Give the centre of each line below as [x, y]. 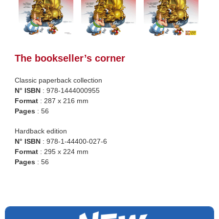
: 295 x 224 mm [63, 152]
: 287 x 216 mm [63, 101]
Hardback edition [41, 131]
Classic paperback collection [58, 80]
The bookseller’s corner [70, 58]
